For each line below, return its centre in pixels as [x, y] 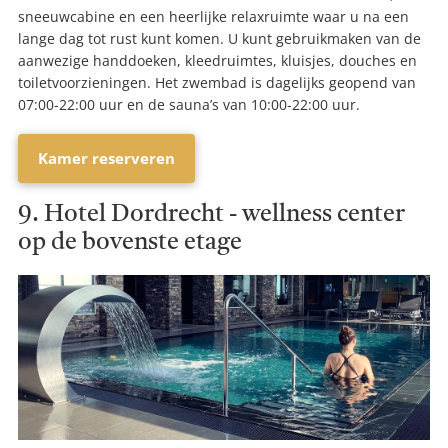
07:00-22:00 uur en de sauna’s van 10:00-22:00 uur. [189, 105]
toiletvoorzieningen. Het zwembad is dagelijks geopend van [217, 83]
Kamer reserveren [106, 158]
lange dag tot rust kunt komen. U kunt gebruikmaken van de [219, 39]
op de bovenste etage [130, 243]
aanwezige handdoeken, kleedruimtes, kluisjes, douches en [217, 61]
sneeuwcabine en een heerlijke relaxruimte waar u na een [213, 17]
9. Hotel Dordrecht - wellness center [211, 215]
